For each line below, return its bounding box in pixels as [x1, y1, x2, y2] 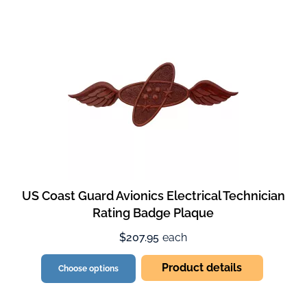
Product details [162, 261, 243, 275]
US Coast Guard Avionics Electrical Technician [21, 188, 285, 204]
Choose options [58, 264, 119, 274]
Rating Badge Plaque [93, 206, 214, 221]
